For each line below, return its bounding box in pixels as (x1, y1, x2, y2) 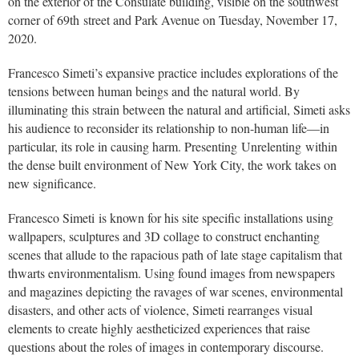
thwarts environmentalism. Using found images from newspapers (8, 264, 335, 282)
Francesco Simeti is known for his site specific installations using (8, 209, 333, 227)
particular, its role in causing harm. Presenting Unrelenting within (8, 138, 337, 155)
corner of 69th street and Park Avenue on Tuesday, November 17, (8, 11, 337, 29)
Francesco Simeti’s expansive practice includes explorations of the (8, 64, 338, 82)
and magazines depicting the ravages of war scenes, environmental (8, 283, 343, 301)
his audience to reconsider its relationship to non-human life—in (8, 119, 329, 137)
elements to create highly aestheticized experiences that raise (8, 320, 310, 337)
